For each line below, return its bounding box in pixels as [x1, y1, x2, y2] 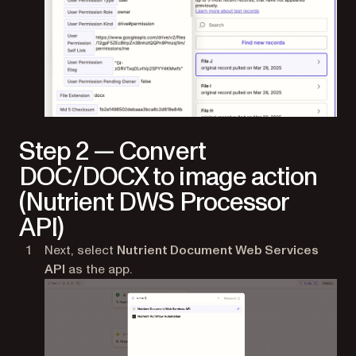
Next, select [44, 242, 117, 260]
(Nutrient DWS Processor [19, 185, 288, 221]
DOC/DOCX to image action [19, 160, 317, 195]
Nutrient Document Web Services [117, 242, 319, 260]
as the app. [65, 261, 132, 279]
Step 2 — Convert [19, 134, 206, 170]
